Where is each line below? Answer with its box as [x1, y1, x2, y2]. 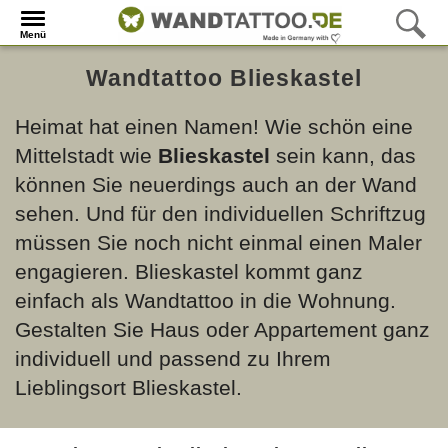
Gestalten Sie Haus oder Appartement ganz [15, 318, 430, 341]
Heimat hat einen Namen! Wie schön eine [15, 115, 413, 138]
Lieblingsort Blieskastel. [15, 376, 242, 399]
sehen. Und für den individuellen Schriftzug [15, 202, 426, 225]
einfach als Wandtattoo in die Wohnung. [15, 289, 396, 312]
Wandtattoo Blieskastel [86, 65, 362, 91]
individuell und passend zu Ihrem [15, 347, 331, 370]
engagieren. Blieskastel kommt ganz [15, 260, 363, 283]
